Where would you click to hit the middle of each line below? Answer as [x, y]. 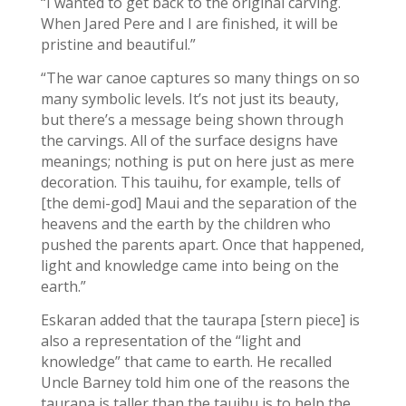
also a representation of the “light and [170, 341]
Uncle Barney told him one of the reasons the [195, 382]
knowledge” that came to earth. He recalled [186, 362]
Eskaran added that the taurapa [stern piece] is [200, 320]
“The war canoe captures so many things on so [200, 78]
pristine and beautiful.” [118, 44]
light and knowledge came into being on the [189, 266]
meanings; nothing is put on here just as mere [197, 161]
